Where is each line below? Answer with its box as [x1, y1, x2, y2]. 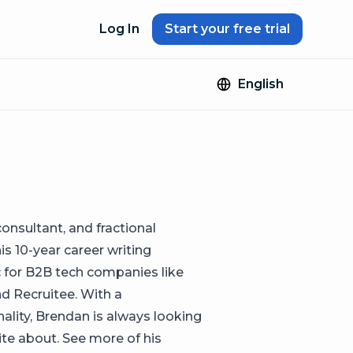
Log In [99, 21, 139, 36]
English [238, 76, 284, 91]
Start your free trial [165, 21, 290, 36]
